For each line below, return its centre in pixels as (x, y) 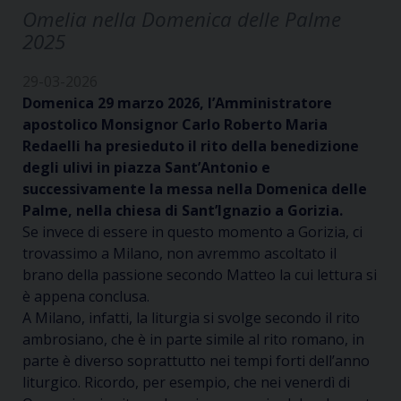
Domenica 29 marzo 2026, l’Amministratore (177, 103)
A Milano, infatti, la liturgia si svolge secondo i (175, 318)
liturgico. (53, 382)
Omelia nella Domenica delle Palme (182, 19)
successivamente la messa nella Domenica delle (195, 189)
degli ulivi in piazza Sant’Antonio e (146, 167)
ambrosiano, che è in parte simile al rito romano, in (193, 339)
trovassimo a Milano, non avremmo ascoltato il (179, 253)
